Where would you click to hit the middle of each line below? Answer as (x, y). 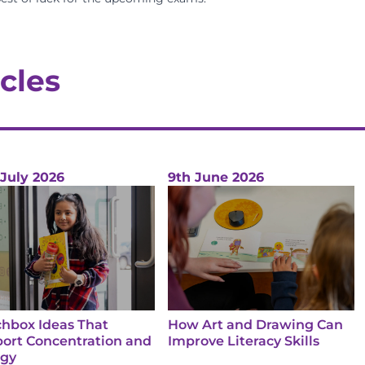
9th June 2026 (216, 177)
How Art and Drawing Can (255, 324)
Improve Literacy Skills (244, 341)
